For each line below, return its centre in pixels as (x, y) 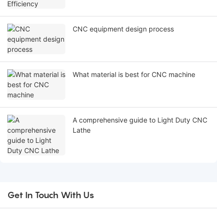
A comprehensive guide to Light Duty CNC (140, 120)
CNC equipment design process (123, 29)
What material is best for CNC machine (134, 75)
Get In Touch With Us (51, 195)
